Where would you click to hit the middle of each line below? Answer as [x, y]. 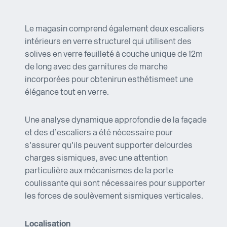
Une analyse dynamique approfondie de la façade [116, 121]
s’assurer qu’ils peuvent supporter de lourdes [109, 146]
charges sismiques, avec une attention [96, 159]
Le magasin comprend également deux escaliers [115, 30]
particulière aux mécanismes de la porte [99, 172]
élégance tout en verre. [67, 93]
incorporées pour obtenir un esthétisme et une [109, 80]
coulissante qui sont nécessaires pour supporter [115, 184]
